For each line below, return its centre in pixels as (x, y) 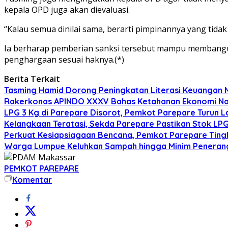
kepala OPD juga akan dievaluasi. (67, 9)
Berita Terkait (32, 79)
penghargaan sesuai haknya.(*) (64, 59)
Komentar (32, 179)
